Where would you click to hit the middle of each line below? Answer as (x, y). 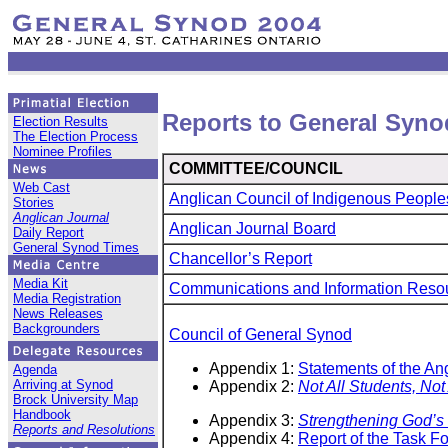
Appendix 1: (253, 369)
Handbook (42, 414)
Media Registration (67, 298)
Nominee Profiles (62, 151)
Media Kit (40, 283)
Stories (33, 202)
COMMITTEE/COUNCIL (256, 169)
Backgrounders (56, 328)
